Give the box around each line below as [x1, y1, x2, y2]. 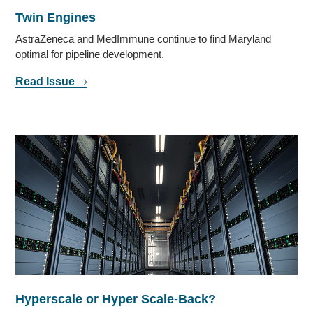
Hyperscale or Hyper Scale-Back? [15, 292, 217, 307]
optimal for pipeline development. [15, 48, 165, 61]
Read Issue [15, 75, 78, 88]
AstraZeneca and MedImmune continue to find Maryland [15, 33, 272, 45]
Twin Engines [15, 10, 96, 25]
